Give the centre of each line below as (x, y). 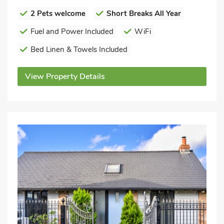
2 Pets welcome (58, 13)
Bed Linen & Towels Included (79, 49)
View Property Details (65, 76)
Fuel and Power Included (72, 31)
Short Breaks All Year (144, 13)
